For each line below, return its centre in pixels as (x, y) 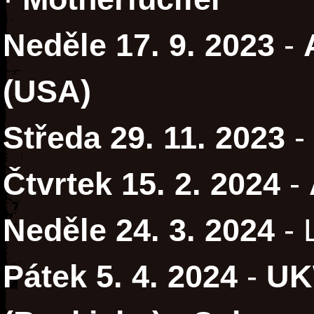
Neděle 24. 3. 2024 (139, 231)
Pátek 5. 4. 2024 (120, 277)
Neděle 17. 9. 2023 (139, 46)
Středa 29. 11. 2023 (144, 138)
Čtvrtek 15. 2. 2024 (142, 184)
